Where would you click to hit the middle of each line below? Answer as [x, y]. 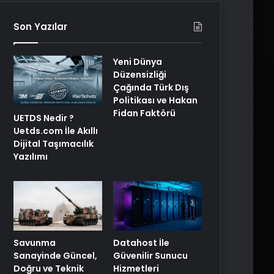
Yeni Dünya [138, 62]
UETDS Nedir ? [44, 118]
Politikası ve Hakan [156, 100]
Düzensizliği [140, 75]
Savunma [35, 243]
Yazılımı [31, 156]
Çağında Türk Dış [151, 87]
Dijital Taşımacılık [54, 143]
